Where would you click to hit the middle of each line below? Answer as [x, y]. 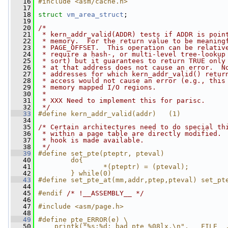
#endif [52, 193]
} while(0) [75, 173]
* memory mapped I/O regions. [97, 87]
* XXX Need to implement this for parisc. [122, 101]
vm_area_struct [95, 15]
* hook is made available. [91, 140]
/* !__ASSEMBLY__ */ [105, 193]
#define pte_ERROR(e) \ [83, 220]
